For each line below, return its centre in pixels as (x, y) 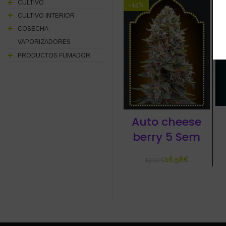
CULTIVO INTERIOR (46, 15)
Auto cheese (167, 122)
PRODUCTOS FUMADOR (54, 55)
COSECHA (33, 29)
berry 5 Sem (167, 137)
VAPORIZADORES (44, 42)
